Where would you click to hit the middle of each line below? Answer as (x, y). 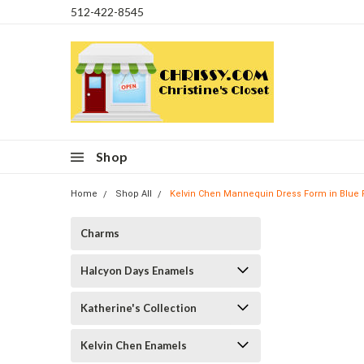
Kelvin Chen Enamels (134, 345)
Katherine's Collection (139, 308)
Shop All (134, 194)
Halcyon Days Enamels (137, 271)
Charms (100, 233)
